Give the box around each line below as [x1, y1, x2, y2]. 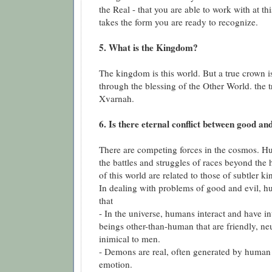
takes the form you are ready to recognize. [99, 16, 258, 29]
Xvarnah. [99, 92, 134, 105]
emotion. [99, 258, 132, 271]
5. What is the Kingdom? [99, 41, 198, 55]
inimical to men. [99, 233, 160, 245]
